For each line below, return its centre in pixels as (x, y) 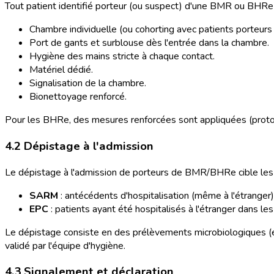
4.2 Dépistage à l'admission (79, 146)
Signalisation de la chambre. (88, 83)
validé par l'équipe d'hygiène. (65, 246)
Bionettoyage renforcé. (78, 97)
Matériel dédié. (61, 70)
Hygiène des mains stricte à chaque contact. (122, 57)
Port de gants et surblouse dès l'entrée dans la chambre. (149, 43)
